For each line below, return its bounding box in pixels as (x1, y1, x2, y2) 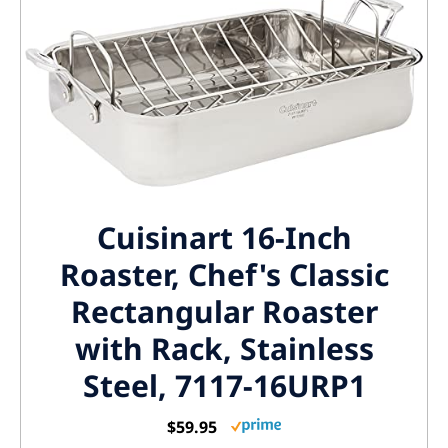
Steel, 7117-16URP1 (82, 365, 366, 407)
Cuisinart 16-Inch (96, 217, 352, 259)
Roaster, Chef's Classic (59, 254, 389, 296)
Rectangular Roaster (70, 291, 378, 333)
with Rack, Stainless (74, 328, 374, 370)
